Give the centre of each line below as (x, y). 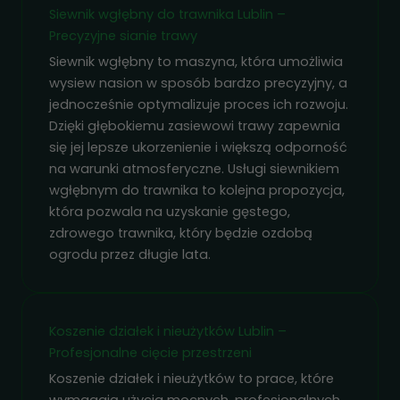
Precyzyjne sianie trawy (123, 35)
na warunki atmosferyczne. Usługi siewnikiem (194, 168)
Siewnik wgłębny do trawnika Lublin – (167, 14)
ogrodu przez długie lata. (130, 254)
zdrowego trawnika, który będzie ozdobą (181, 233)
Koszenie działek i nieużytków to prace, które (192, 378)
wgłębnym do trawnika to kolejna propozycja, (197, 190)
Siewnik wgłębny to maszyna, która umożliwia (196, 61)
